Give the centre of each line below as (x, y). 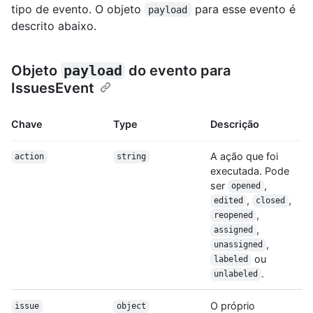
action (29, 157)
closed (270, 201)
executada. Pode (250, 170)
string (131, 157)
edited (228, 201)
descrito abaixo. (54, 26)
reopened (233, 216)
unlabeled (235, 274)
